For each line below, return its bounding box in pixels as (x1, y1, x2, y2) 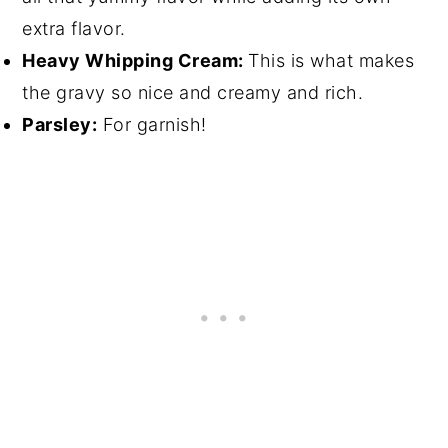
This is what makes (248, 49, 415, 71)
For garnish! (97, 113, 207, 135)
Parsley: (22, 113, 98, 135)
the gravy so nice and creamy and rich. (22, 81, 364, 103)
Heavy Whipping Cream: (22, 49, 249, 71)
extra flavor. (22, 17, 126, 39)
